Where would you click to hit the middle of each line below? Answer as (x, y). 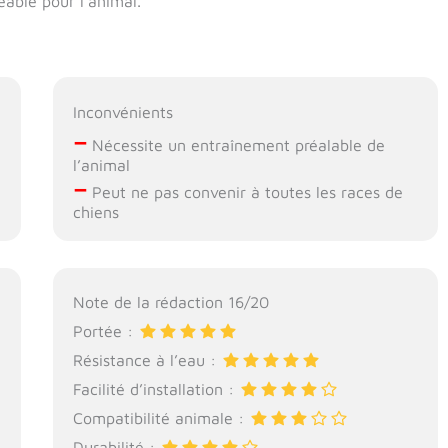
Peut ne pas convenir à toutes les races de (245, 191)
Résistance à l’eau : (147, 359)
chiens (96, 211)
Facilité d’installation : (156, 388)
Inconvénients (123, 111)
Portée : (106, 330)
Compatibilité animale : (161, 417)
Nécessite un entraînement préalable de (236, 144)
